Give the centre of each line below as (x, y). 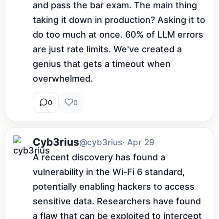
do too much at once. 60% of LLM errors (118, 34)
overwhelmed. (63, 78)
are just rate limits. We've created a (107, 49)
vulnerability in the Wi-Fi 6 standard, (109, 172)
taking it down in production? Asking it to (119, 20)
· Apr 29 (138, 142)
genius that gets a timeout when (102, 64)
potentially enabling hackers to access (114, 186)
